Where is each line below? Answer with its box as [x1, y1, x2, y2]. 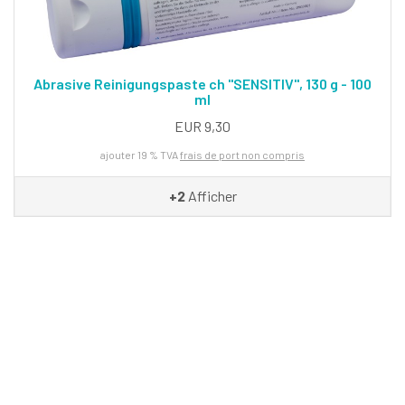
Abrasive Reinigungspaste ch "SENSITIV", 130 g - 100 [33, 74, 372, 92]
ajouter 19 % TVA [100, 147, 180, 161]
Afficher [184, 186, 237, 204]
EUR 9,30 [174, 117, 231, 135]
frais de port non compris [180, 147, 305, 161]
